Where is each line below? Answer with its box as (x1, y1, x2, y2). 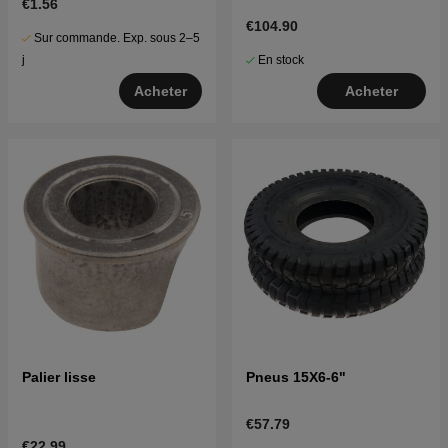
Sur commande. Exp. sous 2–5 (34, 31, 200, 46)
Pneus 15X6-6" (246, 369, 346, 386)
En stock (258, 53, 304, 68)
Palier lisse (22, 369, 96, 386)
